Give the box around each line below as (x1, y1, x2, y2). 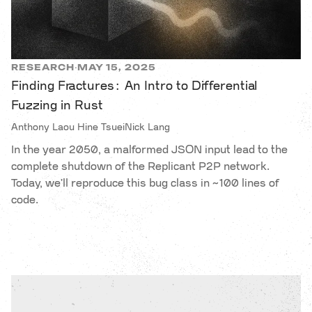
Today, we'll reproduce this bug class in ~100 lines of (11, 178, 279, 189)
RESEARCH (11, 62, 75, 73)
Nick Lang (125, 123, 170, 133)
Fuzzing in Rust (11, 99, 103, 112)
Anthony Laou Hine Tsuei (11, 123, 125, 133)
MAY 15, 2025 (77, 62, 157, 73)
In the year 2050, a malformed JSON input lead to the (11, 144, 288, 156)
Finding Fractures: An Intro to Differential (11, 79, 258, 93)
